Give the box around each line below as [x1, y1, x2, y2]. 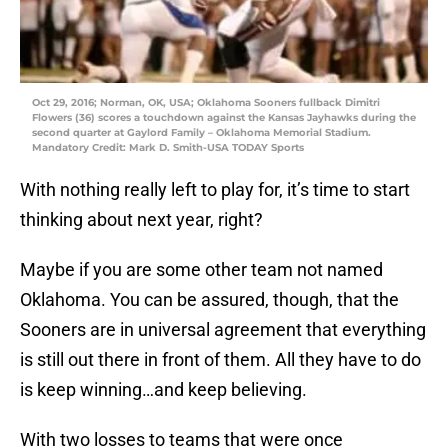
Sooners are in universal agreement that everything [20, 319, 426, 341]
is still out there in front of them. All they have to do [20, 349, 421, 371]
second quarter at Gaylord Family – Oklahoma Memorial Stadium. [32, 126, 371, 140]
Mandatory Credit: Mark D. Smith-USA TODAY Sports [32, 141, 304, 155]
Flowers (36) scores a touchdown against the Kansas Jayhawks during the [32, 111, 416, 125]
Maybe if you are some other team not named [20, 259, 383, 281]
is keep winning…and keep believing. [20, 379, 307, 401]
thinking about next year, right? [20, 209, 263, 231]
